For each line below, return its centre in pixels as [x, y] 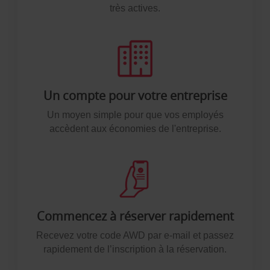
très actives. [135, 8]
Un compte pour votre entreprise [135, 96]
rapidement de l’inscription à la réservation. [135, 249]
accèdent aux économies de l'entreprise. [135, 129]
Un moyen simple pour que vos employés [135, 115]
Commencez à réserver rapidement [135, 216]
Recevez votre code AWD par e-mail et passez [135, 235]
